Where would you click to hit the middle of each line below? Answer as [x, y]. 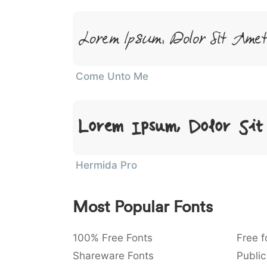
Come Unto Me [112, 76]
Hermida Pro [106, 165]
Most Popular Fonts [143, 207]
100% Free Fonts [113, 238]
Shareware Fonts [113, 256]
